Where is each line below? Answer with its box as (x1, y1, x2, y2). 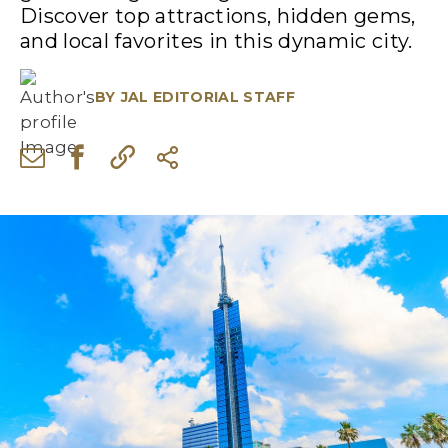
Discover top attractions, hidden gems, (20, 4, 416, 28)
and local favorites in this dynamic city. (20, 29, 413, 53)
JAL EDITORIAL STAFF (120, 87, 296, 106)
